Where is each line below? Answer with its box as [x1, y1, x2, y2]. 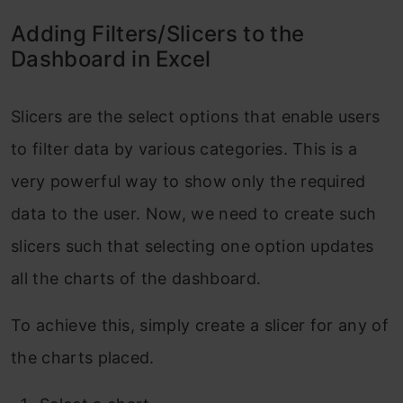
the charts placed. [11, 348, 155, 368]
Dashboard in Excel [11, 46, 211, 73]
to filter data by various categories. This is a [11, 139, 358, 159]
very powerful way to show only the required [11, 172, 366, 192]
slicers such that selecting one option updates [11, 237, 374, 256]
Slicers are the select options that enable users [11, 107, 381, 127]
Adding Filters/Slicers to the [11, 21, 305, 48]
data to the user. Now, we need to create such [11, 204, 377, 224]
